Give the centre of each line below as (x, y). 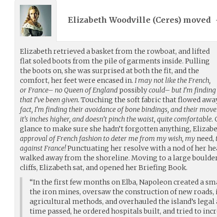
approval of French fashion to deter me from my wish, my (108, 138)
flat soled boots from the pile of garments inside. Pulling (115, 61)
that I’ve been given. (50, 100)
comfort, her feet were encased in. (77, 80)
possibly (133, 90)
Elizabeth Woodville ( (112, 20)
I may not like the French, (173, 80)
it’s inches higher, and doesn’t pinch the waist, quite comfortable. (116, 119)
